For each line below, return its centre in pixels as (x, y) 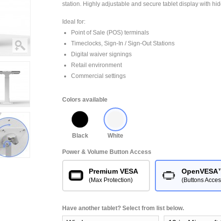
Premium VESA (113, 171)
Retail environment (96, 65)
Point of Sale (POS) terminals (110, 33)
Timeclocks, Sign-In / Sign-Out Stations (123, 43)
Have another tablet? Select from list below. (123, 208)
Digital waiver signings (101, 54)
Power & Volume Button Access (107, 152)
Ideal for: (74, 22)
